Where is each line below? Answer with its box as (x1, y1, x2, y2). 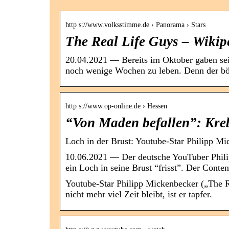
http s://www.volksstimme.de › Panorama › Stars (65, 21, 205, 29)
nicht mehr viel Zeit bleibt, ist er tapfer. (65, 189, 212, 200)
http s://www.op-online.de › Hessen (65, 102, 167, 110)
